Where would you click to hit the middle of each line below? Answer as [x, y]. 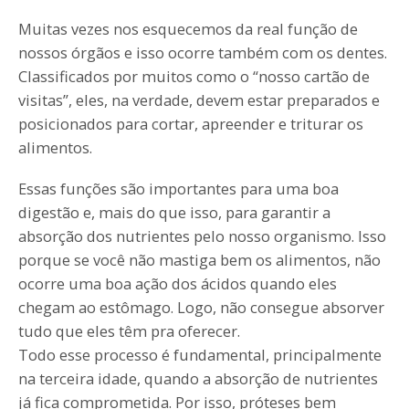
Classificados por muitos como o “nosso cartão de [194, 76]
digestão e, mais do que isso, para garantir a [174, 213]
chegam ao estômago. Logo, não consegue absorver [201, 308]
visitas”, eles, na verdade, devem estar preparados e [199, 100]
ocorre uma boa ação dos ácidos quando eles [178, 284]
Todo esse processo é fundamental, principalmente [200, 355]
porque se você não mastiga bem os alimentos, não [199, 260]
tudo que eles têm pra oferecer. [129, 331]
